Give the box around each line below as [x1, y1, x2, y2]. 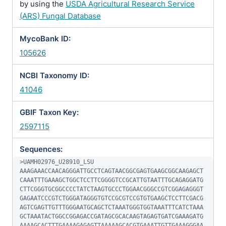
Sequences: [20, 144, 63, 154]
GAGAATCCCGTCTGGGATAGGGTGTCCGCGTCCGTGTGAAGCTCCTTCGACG [20, 195, 203, 202]
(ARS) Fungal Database [20, 11, 101, 21]
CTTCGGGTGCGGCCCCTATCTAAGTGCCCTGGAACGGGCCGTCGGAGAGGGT [20, 186, 203, 193]
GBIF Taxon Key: [20, 107, 79, 117]
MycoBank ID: [20, 34, 71, 43]
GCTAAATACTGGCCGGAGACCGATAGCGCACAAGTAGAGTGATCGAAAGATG [20, 213, 203, 220]
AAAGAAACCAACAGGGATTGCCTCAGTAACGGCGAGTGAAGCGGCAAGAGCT [20, 167, 203, 175]
